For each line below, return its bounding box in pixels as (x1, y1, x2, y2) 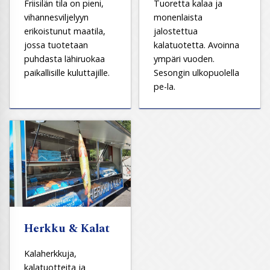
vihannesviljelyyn (24, 11, 89, 23)
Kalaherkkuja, (24, 248, 77, 260)
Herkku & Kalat (24, 220, 110, 238)
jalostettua (154, 25, 198, 37)
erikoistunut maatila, (24, 25, 105, 37)
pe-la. (154, 80, 175, 92)
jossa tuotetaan (24, 39, 88, 51)
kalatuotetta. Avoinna (154, 39, 239, 51)
